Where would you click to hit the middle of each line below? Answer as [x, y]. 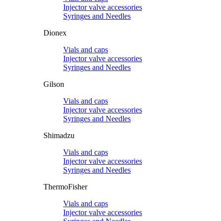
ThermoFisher [65, 187]
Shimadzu [59, 135]
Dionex [55, 33]
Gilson [54, 84]
